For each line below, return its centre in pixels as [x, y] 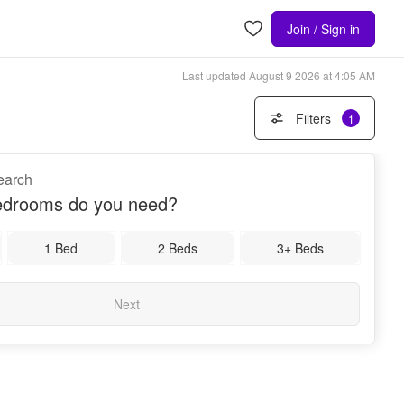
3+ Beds [300, 248]
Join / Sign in [323, 28]
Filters [313, 118]
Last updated [214, 75]
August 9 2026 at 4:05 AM [312, 75]
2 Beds [177, 248]
